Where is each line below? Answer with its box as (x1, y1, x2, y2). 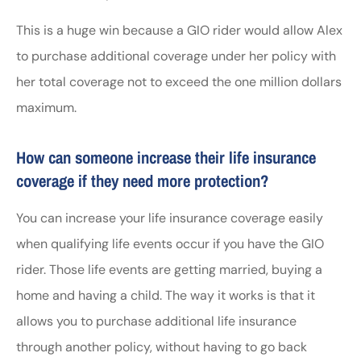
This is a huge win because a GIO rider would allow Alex (16, 21, 342, 39)
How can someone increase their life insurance (16, 146, 316, 169)
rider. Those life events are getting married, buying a (16, 261, 322, 279)
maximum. (16, 98, 77, 116)
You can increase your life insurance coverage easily (16, 210, 323, 227)
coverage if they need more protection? (16, 169, 268, 193)
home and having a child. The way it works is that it (16, 287, 315, 305)
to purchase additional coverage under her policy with (16, 47, 336, 64)
